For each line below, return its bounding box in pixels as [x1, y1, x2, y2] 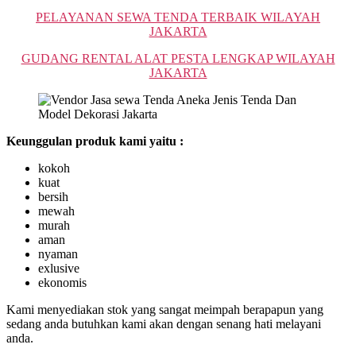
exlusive [38, 261, 79, 275]
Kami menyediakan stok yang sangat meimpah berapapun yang [6, 302, 323, 316]
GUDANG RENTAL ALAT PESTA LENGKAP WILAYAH [21, 51, 335, 65]
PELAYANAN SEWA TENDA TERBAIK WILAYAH [36, 10, 320, 24]
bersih [38, 189, 68, 203]
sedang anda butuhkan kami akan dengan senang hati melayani [6, 316, 321, 331]
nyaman [38, 246, 78, 261]
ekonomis [38, 275, 87, 289]
